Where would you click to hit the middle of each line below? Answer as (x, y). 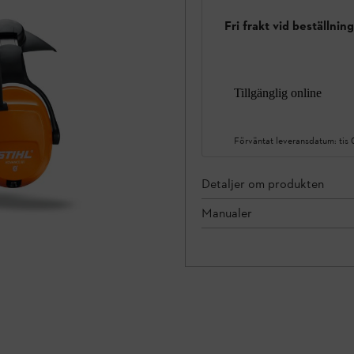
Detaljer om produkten (263, 183)
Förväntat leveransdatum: (286, 140)
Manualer (227, 213)
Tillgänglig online (278, 92)
